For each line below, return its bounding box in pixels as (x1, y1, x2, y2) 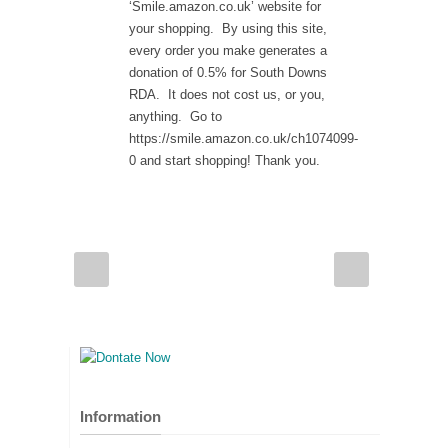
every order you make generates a (129, 43, 327, 58)
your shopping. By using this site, (129, 21, 327, 36)
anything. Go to (129, 109, 222, 124)
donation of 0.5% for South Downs (129, 65, 327, 80)
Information (80, 408, 161, 425)
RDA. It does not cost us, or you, (129, 87, 325, 102)
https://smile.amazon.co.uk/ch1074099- (129, 131, 358, 146)
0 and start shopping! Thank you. (129, 153, 320, 168)
